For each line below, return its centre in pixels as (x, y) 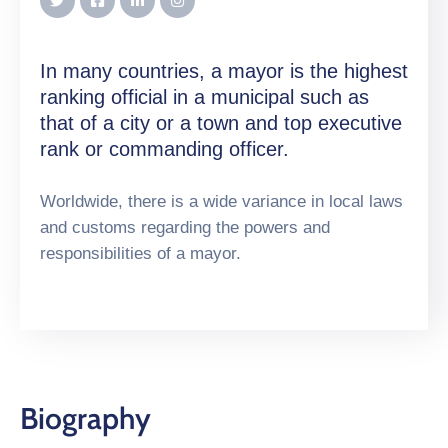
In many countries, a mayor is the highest (224, 71)
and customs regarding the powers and (185, 227)
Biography (85, 418)
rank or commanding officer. (164, 149)
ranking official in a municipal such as (204, 97)
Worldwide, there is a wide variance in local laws (221, 201)
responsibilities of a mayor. (140, 253)
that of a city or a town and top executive (221, 123)
